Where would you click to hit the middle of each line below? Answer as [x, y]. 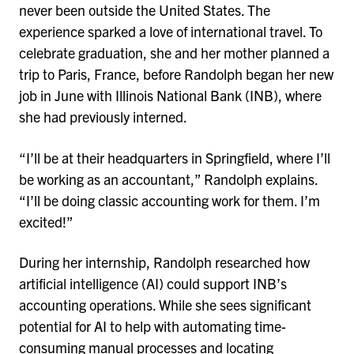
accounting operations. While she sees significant [165, 305]
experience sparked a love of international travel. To [171, 31]
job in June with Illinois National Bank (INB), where [170, 95]
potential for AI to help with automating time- [153, 326]
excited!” [46, 221]
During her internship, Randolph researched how [164, 262]
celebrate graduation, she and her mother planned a [174, 52]
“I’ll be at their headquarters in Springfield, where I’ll [175, 157]
